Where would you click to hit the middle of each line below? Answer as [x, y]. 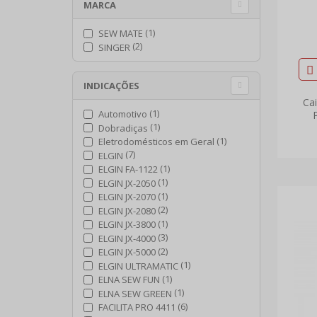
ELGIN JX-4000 [127, 238]
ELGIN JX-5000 [127, 252]
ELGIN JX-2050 [127, 183]
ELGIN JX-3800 [127, 225]
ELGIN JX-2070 [127, 197]
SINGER [114, 47]
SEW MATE [121, 34]
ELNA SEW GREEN [135, 293]
